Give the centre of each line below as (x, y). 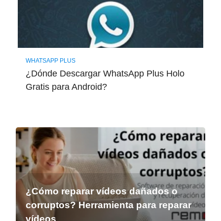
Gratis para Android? (66, 87)
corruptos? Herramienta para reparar (109, 205)
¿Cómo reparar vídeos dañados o (102, 191)
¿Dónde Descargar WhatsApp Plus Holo (105, 73)
